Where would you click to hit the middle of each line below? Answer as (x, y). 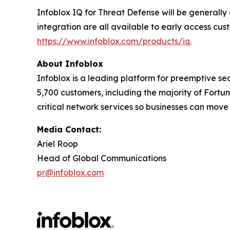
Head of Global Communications (102, 158)
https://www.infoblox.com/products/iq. (114, 41)
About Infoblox (70, 64)
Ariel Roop (57, 144)
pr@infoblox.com (70, 172)
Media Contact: (69, 129)
